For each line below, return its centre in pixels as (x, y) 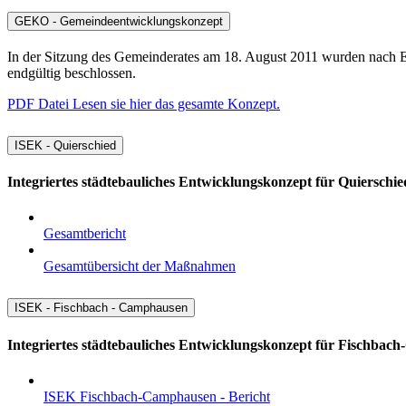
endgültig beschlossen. (72, 72)
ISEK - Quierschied (65, 145)
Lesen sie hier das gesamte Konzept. (176, 103)
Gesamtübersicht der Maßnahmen (140, 266)
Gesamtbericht (85, 234)
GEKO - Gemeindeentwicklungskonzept (119, 21)
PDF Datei (40, 103)
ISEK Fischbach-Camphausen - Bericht (157, 396)
